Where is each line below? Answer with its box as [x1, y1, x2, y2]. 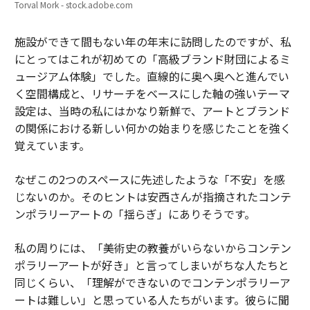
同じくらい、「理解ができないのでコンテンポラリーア [14, 273, 291, 291]
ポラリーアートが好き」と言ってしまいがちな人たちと [14, 256, 289, 273]
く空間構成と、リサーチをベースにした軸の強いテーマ [14, 84, 290, 102]
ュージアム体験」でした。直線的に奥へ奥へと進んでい [14, 67, 289, 84]
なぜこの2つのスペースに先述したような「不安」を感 [14, 170, 285, 188]
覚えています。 [14, 136, 90, 154]
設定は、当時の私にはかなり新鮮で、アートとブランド [14, 102, 290, 119]
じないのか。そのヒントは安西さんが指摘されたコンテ [14, 188, 291, 205]
